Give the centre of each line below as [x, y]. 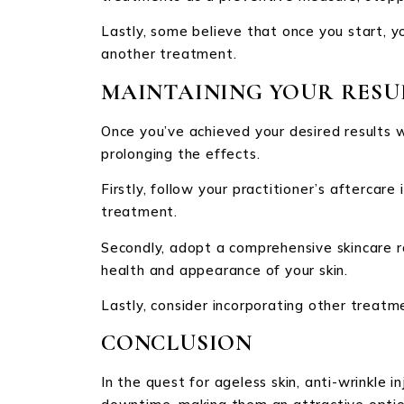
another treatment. [169, 54]
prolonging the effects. [181, 153]
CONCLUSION [177, 343]
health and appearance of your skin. [225, 270]
